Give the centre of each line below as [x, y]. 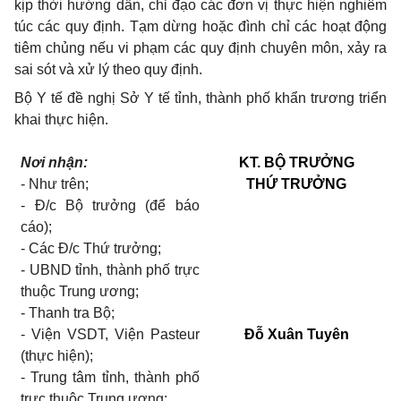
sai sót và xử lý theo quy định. [108, 69]
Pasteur [175, 334]
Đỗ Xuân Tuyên [296, 334]
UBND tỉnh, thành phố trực [112, 270]
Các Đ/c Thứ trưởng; [94, 248]
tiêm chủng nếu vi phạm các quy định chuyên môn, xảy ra [200, 48]
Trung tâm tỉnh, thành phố [112, 377]
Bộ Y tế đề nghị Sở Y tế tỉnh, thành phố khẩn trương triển [200, 98]
